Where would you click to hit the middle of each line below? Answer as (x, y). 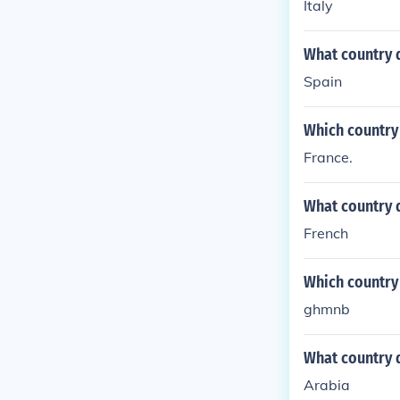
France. (328, 157)
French (326, 233)
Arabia (327, 385)
